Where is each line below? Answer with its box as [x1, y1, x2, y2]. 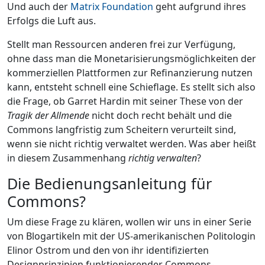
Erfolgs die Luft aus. [7, 14, 96, 27]
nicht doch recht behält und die [89, 108, 232, 122]
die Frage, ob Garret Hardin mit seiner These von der [7, 94, 243, 108]
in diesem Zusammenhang [7, 151, 128, 164]
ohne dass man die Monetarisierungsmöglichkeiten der [7, 51, 256, 65]
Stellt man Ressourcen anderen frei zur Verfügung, [7, 37, 235, 51]
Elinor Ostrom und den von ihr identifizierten [7, 243, 209, 257]
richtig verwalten [128, 151, 197, 164]
